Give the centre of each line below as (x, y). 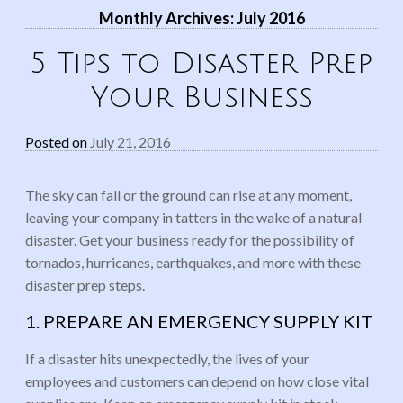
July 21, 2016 (130, 141)
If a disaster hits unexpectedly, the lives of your (167, 359)
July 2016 (270, 18)
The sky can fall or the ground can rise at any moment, (188, 194)
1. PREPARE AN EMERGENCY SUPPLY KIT (199, 322)
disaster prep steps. (85, 284)
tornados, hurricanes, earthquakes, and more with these (193, 262)
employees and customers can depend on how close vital (197, 381)
